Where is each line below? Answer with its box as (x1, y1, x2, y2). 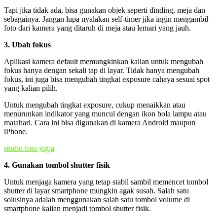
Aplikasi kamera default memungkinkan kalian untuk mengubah (4, 57, 203, 66)
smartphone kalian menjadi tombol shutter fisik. (4, 204, 151, 213)
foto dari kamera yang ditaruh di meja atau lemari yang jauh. (4, 23, 191, 32)
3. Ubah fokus (4, 40, 51, 49)
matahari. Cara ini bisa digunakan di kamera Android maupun (4, 118, 195, 127)
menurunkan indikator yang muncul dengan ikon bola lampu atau (4, 109, 207, 118)
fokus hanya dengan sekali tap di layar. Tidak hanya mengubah (4, 66, 199, 74)
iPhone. (4, 127, 28, 136)
